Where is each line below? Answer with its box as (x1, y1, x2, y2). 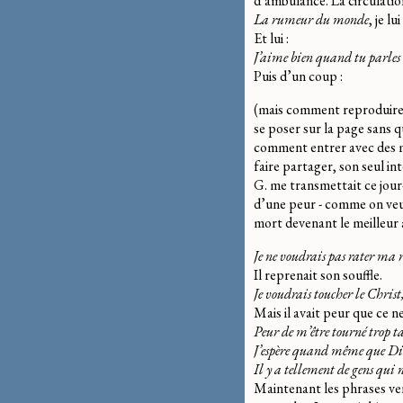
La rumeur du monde (254, 9, 369, 29)
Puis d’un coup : (254, 66, 343, 85)
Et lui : (254, 28, 289, 48)
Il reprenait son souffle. (254, 264, 382, 284)
